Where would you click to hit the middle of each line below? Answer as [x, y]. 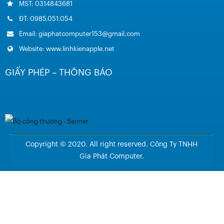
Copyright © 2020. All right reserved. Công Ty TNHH [111, 144]
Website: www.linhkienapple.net [66, 49]
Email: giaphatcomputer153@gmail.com [79, 34]
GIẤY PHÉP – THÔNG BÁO [59, 73]
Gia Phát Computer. [111, 156]
